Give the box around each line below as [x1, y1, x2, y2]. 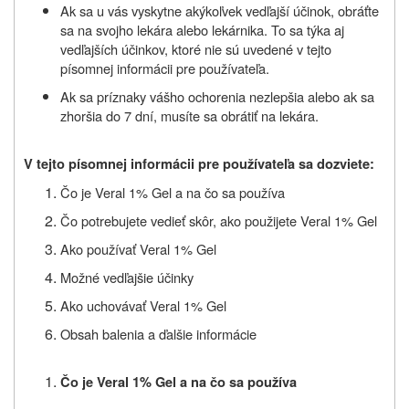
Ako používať [60, 238, 136, 258]
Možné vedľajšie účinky [60, 267, 194, 287]
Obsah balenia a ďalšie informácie [60, 323, 257, 343]
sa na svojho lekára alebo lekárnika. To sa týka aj [60, 19, 344, 39]
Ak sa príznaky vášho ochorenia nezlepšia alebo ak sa [60, 86, 374, 106]
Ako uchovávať [60, 295, 146, 315]
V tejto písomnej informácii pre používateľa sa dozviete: [24, 153, 374, 173]
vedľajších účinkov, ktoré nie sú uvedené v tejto [60, 38, 331, 58]
